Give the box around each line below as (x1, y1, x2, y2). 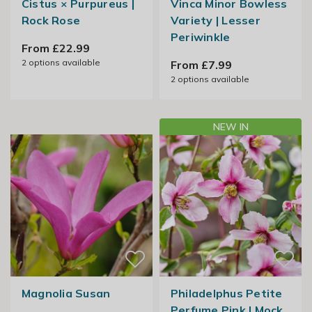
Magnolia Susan (21, 286, 111, 301)
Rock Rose (21, 13, 81, 28)
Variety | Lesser (170, 13, 260, 28)
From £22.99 (21, 41, 90, 56)
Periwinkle (170, 30, 231, 45)
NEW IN (212, 120, 249, 134)
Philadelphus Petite (170, 286, 283, 301)
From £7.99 (170, 58, 232, 72)
